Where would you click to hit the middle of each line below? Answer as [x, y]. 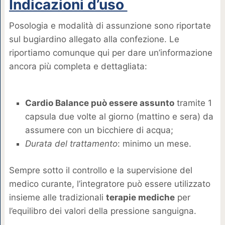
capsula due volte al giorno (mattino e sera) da [119, 116]
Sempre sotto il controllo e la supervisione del [100, 171]
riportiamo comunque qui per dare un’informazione [110, 53]
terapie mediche [140, 198]
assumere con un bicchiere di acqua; [99, 130]
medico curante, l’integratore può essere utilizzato [109, 184]
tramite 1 [193, 103]
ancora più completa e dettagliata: [78, 67]
